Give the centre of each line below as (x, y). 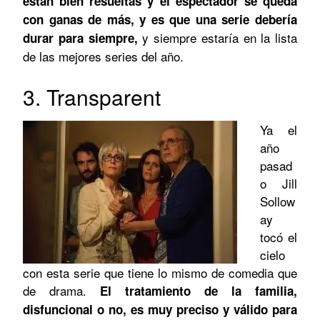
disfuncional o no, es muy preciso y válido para (160, 309)
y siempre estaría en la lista (220, 37)
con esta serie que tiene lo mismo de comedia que (160, 272)
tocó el (279, 236)
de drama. (55, 290)
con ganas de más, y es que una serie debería (160, 19)
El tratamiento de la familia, (192, 290)
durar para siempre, (83, 37)
